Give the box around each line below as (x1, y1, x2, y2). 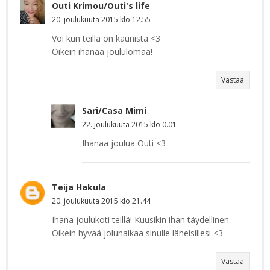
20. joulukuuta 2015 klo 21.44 (52, 195, 151, 206)
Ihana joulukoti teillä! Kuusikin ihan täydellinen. (52, 213, 231, 225)
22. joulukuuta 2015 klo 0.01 (82, 119, 177, 130)
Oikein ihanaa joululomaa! (52, 45, 152, 57)
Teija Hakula (52, 181, 106, 193)
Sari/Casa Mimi (82, 104, 146, 116)
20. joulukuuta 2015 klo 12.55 (52, 14, 151, 25)
